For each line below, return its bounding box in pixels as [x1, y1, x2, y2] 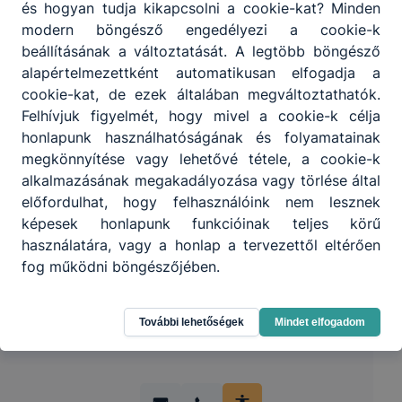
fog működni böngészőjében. [22, 257, 220, 275]
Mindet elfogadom [275, 315, 365, 328]
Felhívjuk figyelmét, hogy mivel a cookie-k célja [22, 106, 380, 125]
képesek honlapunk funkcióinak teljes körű [22, 214, 380, 232]
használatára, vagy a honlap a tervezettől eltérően [22, 235, 380, 254]
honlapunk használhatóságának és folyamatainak [22, 127, 380, 146]
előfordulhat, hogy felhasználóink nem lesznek [22, 192, 380, 211]
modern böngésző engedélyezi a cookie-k [22, 20, 380, 39]
